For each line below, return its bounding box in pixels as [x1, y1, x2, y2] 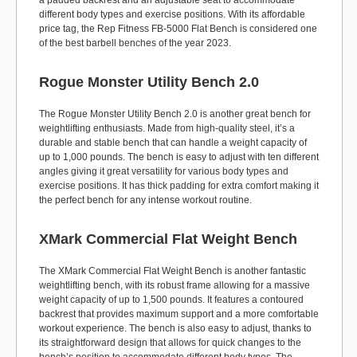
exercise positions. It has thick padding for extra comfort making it [39, 180, 319, 191]
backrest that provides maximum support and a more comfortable [39, 308, 319, 320]
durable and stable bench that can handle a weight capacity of [39, 137, 307, 148]
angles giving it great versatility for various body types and [39, 166, 288, 177]
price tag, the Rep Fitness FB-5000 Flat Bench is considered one [39, 23, 317, 34]
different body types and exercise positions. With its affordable [39, 9, 305, 20]
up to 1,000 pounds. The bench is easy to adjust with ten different [39, 151, 319, 163]
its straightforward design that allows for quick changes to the [39, 337, 301, 348]
